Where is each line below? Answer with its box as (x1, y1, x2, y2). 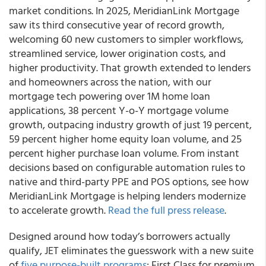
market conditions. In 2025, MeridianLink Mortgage (9, 2, 239, 18)
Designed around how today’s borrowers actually (9, 228, 230, 244)
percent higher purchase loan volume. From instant (9, 145, 239, 161)
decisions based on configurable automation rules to (9, 159, 245, 175)
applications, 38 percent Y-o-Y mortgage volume (9, 102, 229, 118)
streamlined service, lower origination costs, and (9, 45, 226, 61)
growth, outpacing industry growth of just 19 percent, (9, 116, 252, 132)
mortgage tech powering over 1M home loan (9, 88, 210, 104)
